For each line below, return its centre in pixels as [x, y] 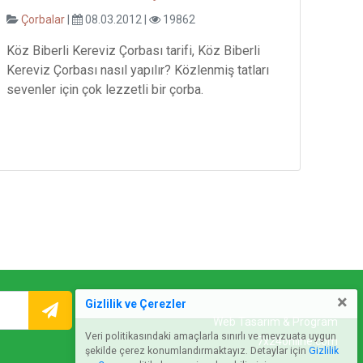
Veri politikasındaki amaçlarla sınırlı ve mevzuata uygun [211, 336]
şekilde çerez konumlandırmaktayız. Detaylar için [197, 351]
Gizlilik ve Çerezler [136, 303]
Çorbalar [45, 19]
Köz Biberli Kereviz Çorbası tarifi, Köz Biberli [134, 50]
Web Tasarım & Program [275, 321]
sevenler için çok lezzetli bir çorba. [105, 89]
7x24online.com [297, 341]
